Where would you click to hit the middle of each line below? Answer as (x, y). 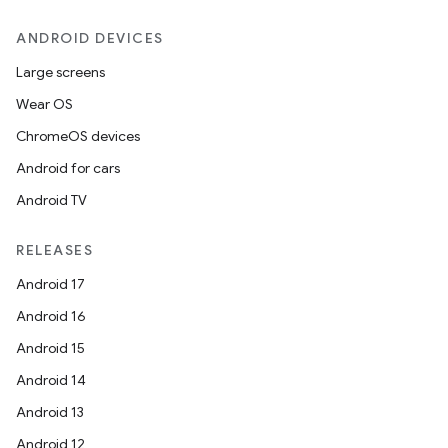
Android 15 (50, 348)
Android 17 (50, 284)
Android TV (51, 200)
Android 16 (51, 316)
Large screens (60, 72)
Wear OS (44, 104)
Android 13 (50, 412)
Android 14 (51, 380)
